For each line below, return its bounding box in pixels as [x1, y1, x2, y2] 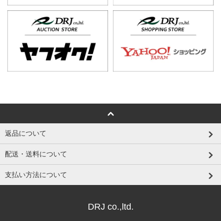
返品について [5, 129, 46, 137]
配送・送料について [5, 149, 67, 158]
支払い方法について [5, 170, 67, 179]
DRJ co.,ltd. [87, 201, 134, 212]
